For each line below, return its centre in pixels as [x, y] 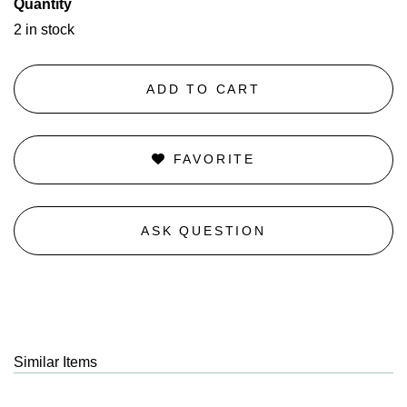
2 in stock [44, 30]
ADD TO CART [203, 89]
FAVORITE [211, 159]
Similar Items [55, 362]
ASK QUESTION [203, 230]
